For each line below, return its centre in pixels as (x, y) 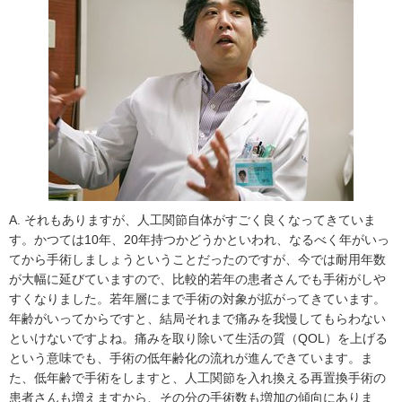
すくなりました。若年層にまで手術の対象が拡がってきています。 (197, 299)
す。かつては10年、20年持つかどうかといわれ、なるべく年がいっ (199, 240)
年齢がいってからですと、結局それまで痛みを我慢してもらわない (197, 319)
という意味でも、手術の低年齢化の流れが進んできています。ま (191, 358)
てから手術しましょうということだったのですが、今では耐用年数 (197, 260)
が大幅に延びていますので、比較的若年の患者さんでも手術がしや (197, 280)
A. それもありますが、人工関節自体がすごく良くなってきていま (192, 220)
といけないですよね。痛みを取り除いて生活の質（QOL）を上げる (198, 339)
